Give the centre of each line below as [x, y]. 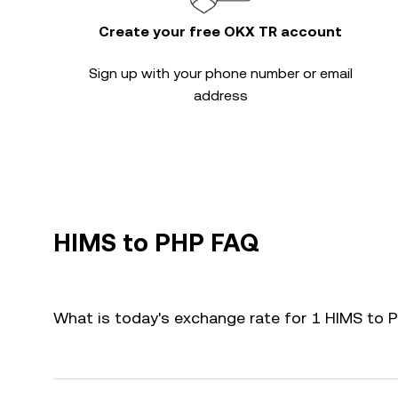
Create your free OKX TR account [220, 32]
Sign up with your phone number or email [220, 73]
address [220, 96]
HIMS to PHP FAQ [156, 243]
